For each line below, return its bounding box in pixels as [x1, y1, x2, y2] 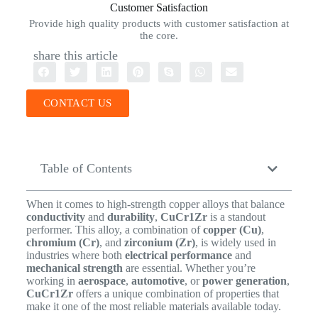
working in [26, 275, 78, 287]
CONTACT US [43, 97, 112, 109]
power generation [202, 275, 287, 287]
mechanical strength [26, 262, 123, 275]
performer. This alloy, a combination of [26, 224, 203, 236]
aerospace [77, 275, 126, 287]
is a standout [207, 211, 265, 224]
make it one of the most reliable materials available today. [26, 300, 281, 313]
